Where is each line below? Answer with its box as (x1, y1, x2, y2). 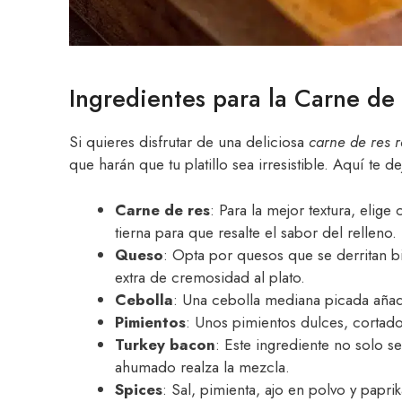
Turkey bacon (115, 333, 215, 355)
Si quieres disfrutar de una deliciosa (69, 131, 309, 153)
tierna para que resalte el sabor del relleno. (115, 221, 397, 243)
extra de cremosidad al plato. (115, 266, 305, 288)
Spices (115, 378, 162, 400)
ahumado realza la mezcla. (115, 355, 290, 378)
